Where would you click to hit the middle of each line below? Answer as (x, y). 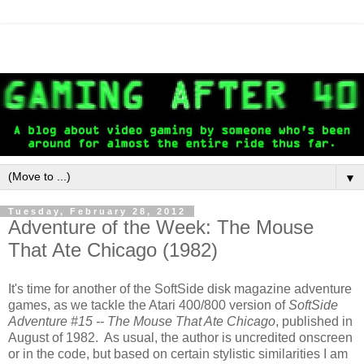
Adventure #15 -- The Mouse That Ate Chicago (142, 321)
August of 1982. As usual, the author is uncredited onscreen (180, 337)
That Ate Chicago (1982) (113, 249)
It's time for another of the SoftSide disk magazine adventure (180, 288)
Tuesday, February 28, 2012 (97, 211)
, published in (314, 321)
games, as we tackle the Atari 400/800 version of (148, 305)
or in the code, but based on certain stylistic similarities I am (178, 353)
